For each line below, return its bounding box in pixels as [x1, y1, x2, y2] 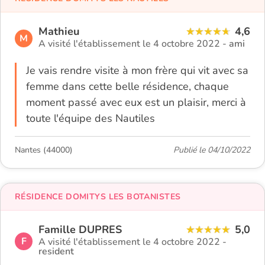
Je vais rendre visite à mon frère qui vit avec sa [26, 63, 248, 77]
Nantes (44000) [15, 144, 73, 156]
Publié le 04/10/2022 [173, 144, 250, 156]
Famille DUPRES [38, 222, 122, 237]
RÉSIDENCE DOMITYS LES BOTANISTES [15, 190, 181, 202]
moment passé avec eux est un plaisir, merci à [26, 95, 246, 109]
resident [38, 244, 74, 258]
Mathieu [38, 24, 79, 38]
